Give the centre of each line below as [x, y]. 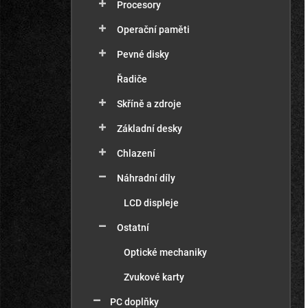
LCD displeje [151, 203]
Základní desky [150, 129]
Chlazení [136, 153]
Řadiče [132, 79]
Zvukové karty [154, 277]
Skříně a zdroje [149, 104]
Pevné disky [143, 54]
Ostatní [133, 228]
